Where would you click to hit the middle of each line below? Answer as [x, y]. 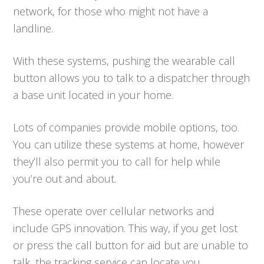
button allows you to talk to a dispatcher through [132, 77]
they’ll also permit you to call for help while [117, 161]
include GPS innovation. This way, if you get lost [126, 228]
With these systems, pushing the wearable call [124, 60]
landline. [33, 28]
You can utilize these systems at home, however [129, 144]
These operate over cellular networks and [114, 211]
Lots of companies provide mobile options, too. [126, 127]
